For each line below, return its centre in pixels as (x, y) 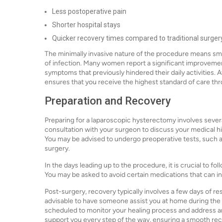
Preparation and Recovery (108, 101)
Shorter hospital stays (86, 25)
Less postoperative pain (89, 11)
